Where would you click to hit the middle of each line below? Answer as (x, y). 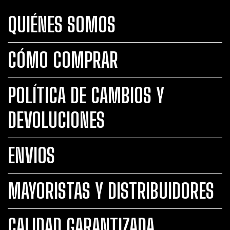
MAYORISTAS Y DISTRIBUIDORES (111, 191)
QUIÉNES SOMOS (62, 24)
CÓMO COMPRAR (63, 60)
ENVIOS (31, 155)
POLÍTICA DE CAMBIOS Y (86, 95)
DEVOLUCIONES (56, 120)
